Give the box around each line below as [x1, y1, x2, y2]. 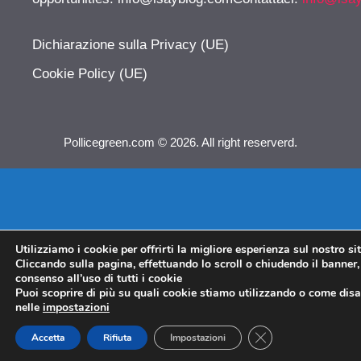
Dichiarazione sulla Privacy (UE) [32, 37, 229, 53]
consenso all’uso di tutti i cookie [15, 271, 182, 286]
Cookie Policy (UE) [32, 65, 147, 81]
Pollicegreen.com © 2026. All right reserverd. [64, 135, 297, 149]
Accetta [31, 331, 64, 344]
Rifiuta [103, 331, 131, 344]
